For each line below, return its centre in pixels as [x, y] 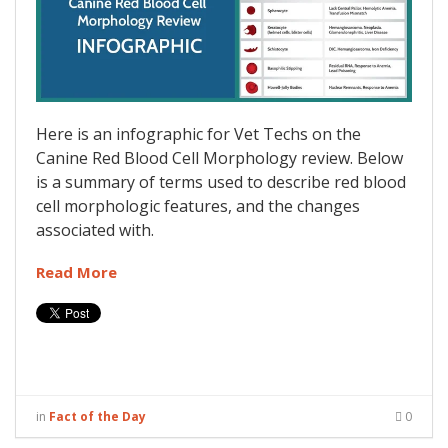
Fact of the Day [97, 417]
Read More [76, 272]
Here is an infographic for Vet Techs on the [198, 134]
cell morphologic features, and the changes [198, 206]
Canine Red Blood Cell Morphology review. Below [219, 158]
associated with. [95, 230]
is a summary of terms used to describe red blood [221, 182]
